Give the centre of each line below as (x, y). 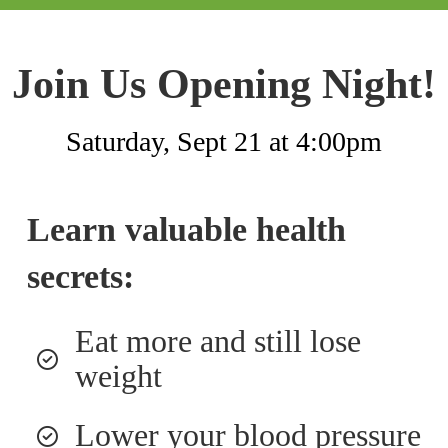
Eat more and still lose (217, 341)
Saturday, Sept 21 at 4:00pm (224, 142)
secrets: (80, 277)
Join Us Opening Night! (224, 83)
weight (118, 376)
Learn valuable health (186, 230)
